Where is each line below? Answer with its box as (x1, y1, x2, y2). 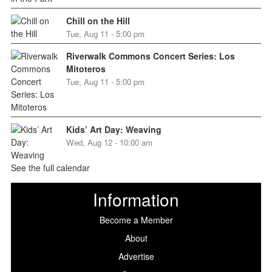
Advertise (118, 250, 154, 262)
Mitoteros (66, 62, 106, 75)
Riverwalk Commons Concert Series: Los (66, 49, 235, 62)
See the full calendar (10, 161, 90, 174)
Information (93, 186, 179, 211)
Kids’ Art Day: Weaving (66, 123, 161, 135)
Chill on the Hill (66, 14, 130, 27)
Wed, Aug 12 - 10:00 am (66, 136, 152, 148)
